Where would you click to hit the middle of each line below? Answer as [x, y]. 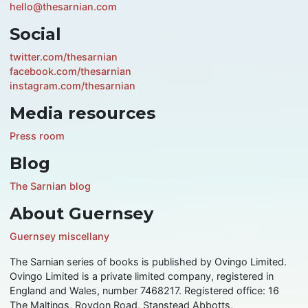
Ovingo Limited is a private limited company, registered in [142, 276]
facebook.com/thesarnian [71, 71]
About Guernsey [82, 214]
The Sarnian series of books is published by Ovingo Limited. [148, 262]
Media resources [83, 113]
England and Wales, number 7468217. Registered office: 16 [145, 291]
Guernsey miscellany [60, 236]
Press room [37, 136]
